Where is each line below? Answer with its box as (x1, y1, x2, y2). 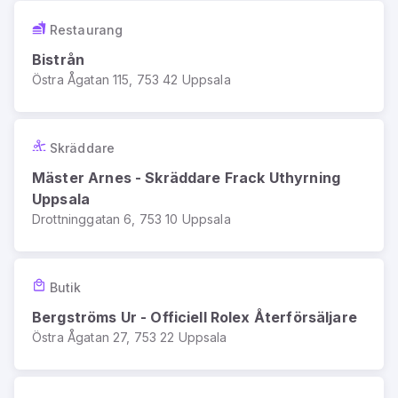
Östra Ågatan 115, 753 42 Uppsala (32, 72, 231, 87)
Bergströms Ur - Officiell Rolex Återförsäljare (32, 308, 357, 326)
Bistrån (32, 51, 85, 68)
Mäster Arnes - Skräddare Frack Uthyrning (32, 169, 340, 187)
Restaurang (50, 21, 123, 37)
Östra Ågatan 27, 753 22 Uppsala (32, 330, 227, 345)
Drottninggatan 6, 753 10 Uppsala (32, 211, 231, 227)
